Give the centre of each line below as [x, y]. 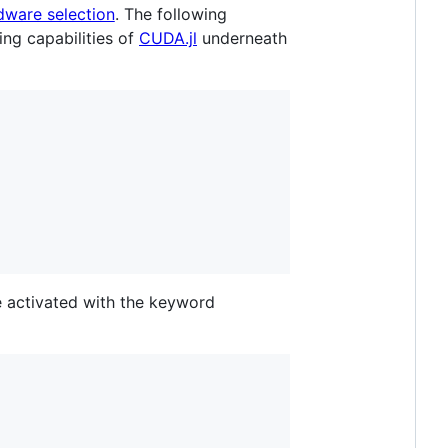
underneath [242, 37]
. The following [173, 13]
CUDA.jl [168, 37]
